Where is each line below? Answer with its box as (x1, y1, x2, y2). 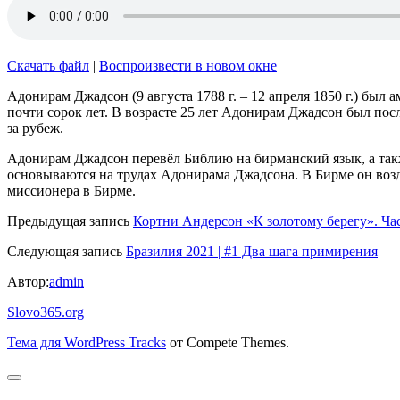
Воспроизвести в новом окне (99, 57, 277, 73)
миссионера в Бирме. (7, 182, 136, 198)
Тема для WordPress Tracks (7, 334, 166, 350)
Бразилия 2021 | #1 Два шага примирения (126, 243, 378, 259)
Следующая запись (7, 243, 122, 259)
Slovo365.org (7, 304, 84, 320)
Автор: (7, 273, 49, 289)
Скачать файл (7, 57, 89, 73)
